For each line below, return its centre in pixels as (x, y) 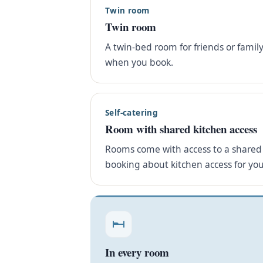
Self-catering (132, 113)
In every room (137, 252)
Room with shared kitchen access (181, 129)
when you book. (139, 63)
